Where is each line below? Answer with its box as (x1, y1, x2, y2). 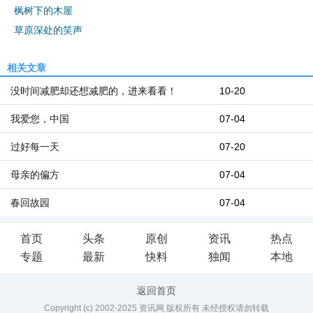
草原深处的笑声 (14, 24, 82, 36)
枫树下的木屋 (14, 5, 73, 16)
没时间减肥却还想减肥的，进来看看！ (10, 85, 177, 96)
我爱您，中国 (10, 113, 69, 124)
